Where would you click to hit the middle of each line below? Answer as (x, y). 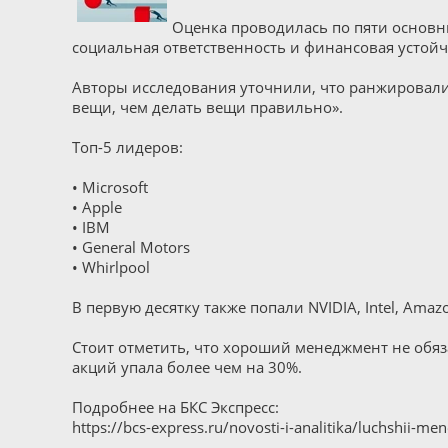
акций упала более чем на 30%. (187, 367)
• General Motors (131, 247)
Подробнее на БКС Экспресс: (175, 407)
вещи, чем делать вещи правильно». (207, 107)
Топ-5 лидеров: (127, 147)
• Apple (97, 207)
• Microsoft (110, 187)
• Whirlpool (111, 267)
